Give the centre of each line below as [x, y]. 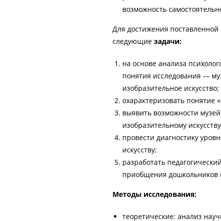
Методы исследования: [155, 194]
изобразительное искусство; [171, 88]
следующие [133, 41]
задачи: [168, 41]
